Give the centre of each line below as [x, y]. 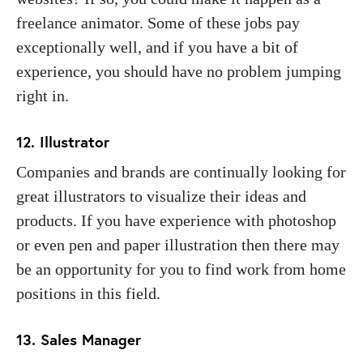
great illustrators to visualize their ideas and [161, 196]
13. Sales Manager [79, 339]
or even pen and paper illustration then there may [178, 244]
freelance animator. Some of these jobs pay [158, 22]
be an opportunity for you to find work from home [181, 269]
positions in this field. [88, 293]
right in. [45, 95]
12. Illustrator [63, 141]
